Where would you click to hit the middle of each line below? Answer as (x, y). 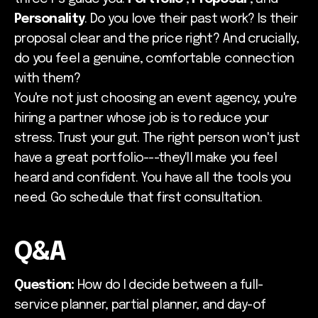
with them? (47, 79)
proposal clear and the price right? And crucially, (157, 39)
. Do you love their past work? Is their (191, 20)
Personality (50, 20)
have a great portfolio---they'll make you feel (146, 159)
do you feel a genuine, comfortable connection (154, 59)
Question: (44, 286)
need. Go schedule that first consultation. (138, 198)
